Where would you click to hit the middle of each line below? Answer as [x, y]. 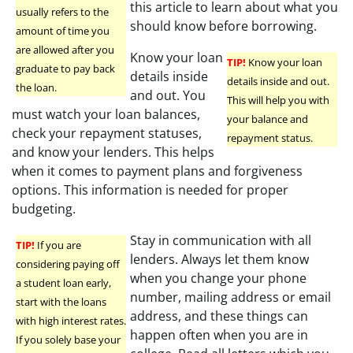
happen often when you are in [219, 334]
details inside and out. [278, 81]
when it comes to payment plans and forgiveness [157, 171]
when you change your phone [218, 278]
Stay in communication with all [221, 240]
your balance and [268, 119]
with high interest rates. [71, 320]
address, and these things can [219, 316]
